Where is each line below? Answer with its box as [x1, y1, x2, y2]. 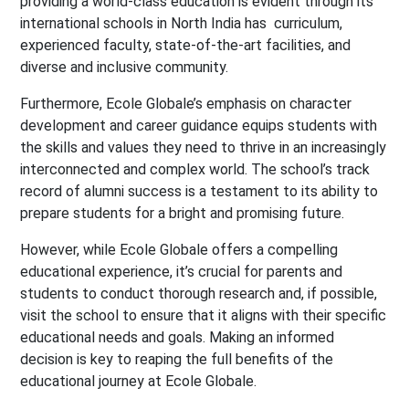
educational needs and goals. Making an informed [20, 329, 335, 347]
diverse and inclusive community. [20, 58, 229, 77]
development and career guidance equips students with [20, 117, 378, 135]
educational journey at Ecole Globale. [20, 372, 257, 391]
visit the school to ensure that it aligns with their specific [20, 307, 387, 325]
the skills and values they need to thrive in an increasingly [20, 139, 387, 157]
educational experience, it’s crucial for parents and [20, 263, 343, 281]
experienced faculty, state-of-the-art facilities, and [20, 37, 351, 55]
